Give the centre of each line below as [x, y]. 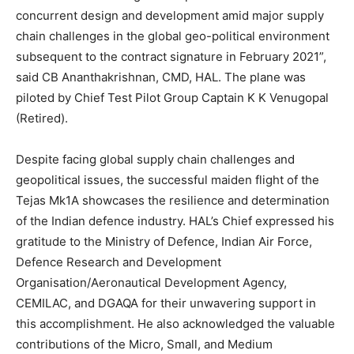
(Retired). [45, 119]
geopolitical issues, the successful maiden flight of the [168, 180]
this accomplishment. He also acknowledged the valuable [175, 324]
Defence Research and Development [119, 262]
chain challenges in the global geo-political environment [173, 36]
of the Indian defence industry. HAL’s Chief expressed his [175, 221]
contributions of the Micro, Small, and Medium [144, 345]
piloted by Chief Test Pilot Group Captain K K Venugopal [172, 98]
